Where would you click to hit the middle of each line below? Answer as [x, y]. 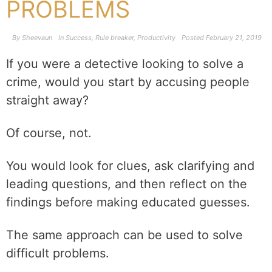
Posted [193, 38]
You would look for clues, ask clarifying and [130, 166]
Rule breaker [114, 38]
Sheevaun [36, 38]
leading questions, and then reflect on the [127, 184]
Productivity [156, 38]
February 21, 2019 [234, 38]
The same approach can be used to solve [124, 235]
